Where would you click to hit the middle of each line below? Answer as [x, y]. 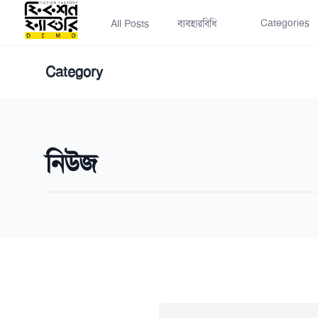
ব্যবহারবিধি [197, 23]
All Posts [130, 23]
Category [74, 72]
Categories [285, 23]
